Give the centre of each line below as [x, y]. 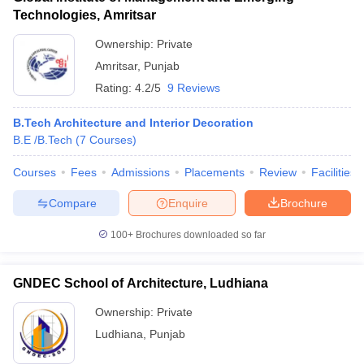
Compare [72, 203]
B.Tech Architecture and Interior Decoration [133, 123]
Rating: [115, 88]
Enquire [188, 203]
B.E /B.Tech [43, 140]
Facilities [334, 172]
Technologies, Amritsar [84, 15]
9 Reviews [194, 88]
